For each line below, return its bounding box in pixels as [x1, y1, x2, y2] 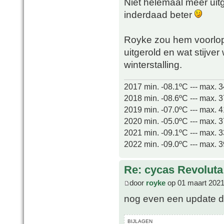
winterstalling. [124, 59, 182, 70]
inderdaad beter [124, 9, 194, 20]
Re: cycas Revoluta [124, 163, 223, 176]
